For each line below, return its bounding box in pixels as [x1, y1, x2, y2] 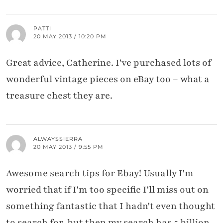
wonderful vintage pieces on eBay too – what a [6, 72, 210, 86]
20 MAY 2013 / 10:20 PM [33, 32, 107, 40]
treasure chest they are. [6, 89, 112, 102]
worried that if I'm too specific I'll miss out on [6, 183, 209, 196]
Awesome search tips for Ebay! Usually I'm [6, 166, 194, 180]
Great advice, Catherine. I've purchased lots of [6, 56, 211, 69]
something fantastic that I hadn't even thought [6, 199, 215, 213]
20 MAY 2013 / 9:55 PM [33, 143, 104, 150]
